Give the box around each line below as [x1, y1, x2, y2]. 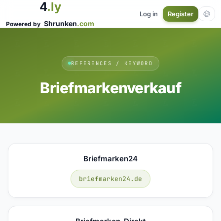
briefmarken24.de [79, 174, 142, 183]
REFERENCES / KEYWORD [71, 59, 153, 67]
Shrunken [44, 19, 77, 28]
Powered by [6, 20, 42, 28]
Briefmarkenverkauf [40, 78, 181, 97]
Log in [140, 9, 158, 18]
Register [168, 10, 193, 18]
